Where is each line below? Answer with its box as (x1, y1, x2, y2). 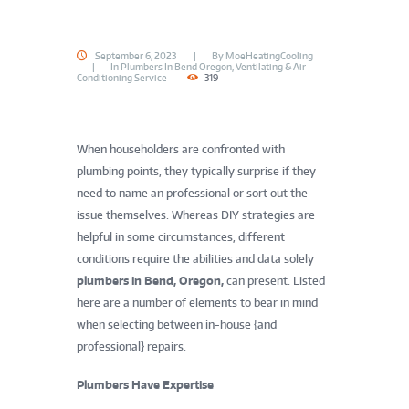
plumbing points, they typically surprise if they (77, 164, 316, 179)
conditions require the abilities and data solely (77, 252, 314, 267)
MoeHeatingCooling (225, 49, 313, 61)
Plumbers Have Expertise (77, 378, 214, 393)
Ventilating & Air (235, 60, 306, 72)
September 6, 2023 (95, 49, 176, 61)
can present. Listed (224, 274, 325, 288)
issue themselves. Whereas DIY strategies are (77, 208, 315, 223)
